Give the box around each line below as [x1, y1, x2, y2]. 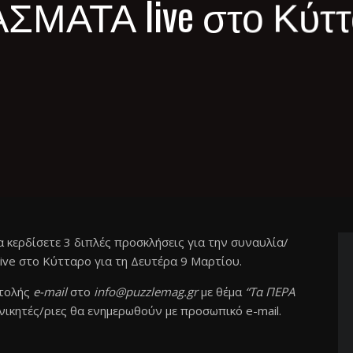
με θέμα [197, 284, 242, 299]
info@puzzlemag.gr [93, 284, 198, 299]
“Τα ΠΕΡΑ [241, 284, 295, 299]
